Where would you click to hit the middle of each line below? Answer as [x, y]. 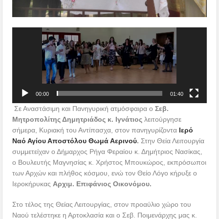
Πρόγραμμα [30, 32]
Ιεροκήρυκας [33, 184]
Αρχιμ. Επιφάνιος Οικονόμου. [102, 184]
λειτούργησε [163, 119]
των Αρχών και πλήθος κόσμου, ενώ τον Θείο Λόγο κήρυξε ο [105, 173]
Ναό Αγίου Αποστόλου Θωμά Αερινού [75, 141]
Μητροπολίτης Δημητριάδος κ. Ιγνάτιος [78, 119]
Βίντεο [22, 54]
